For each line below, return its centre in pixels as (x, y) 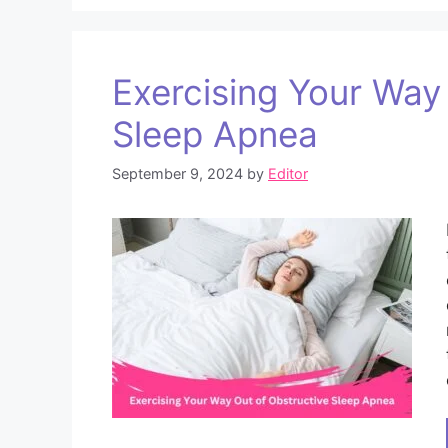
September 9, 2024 (177, 173)
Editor (288, 173)
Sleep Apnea (215, 134)
